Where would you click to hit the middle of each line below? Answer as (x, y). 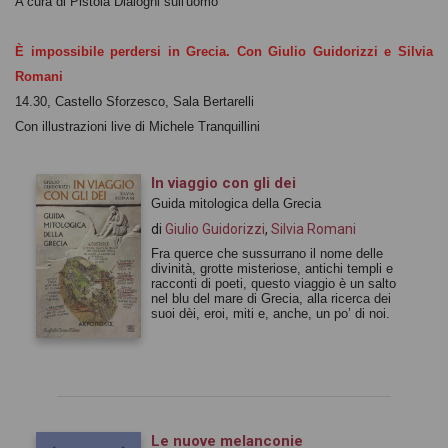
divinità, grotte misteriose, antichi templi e (272, 268)
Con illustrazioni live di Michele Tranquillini (137, 126)
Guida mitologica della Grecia (236, 203)
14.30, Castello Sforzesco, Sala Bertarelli (134, 101)
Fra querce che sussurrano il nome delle (267, 253)
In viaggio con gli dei (223, 182)
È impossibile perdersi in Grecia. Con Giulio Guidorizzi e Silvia (224, 51)
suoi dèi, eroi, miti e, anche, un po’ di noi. (270, 313)
